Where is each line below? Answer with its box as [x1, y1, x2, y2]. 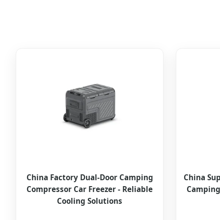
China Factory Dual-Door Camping [26, 172, 153, 183]
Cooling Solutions [57, 196, 123, 206]
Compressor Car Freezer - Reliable [27, 184, 153, 194]
